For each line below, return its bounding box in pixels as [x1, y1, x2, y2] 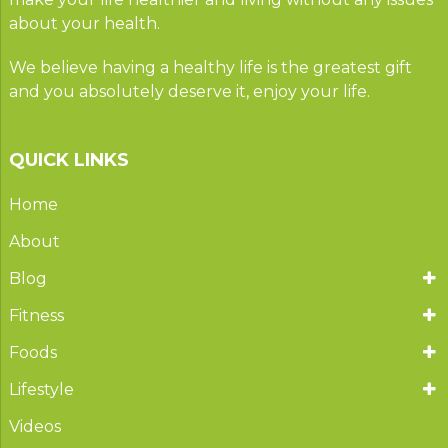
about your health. [8, 13, 160, 33]
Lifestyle [8, 379, 74, 399]
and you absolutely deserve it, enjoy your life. [8, 81, 370, 101]
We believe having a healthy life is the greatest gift [8, 57, 412, 77]
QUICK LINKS [8, 148, 129, 171]
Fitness [8, 305, 64, 325]
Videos [8, 416, 61, 436]
